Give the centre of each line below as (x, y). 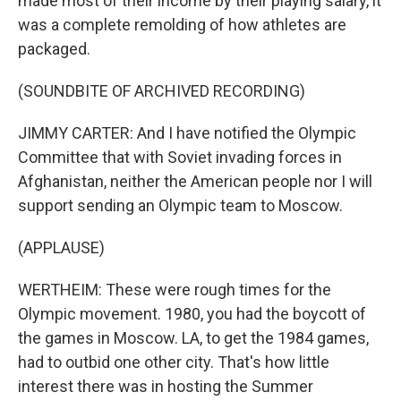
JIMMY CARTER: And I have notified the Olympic (187, 133)
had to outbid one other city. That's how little (174, 362)
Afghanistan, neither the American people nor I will (195, 181)
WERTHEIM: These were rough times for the (175, 290)
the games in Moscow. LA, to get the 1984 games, (193, 338)
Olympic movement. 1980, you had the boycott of (192, 314)
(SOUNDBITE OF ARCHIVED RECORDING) (162, 91)
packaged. (54, 49)
